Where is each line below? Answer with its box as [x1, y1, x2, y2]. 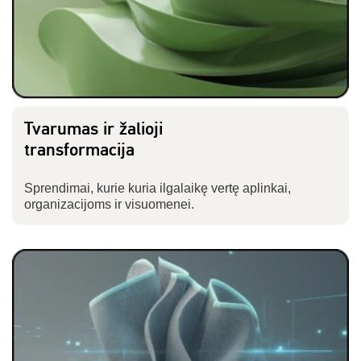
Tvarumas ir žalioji [24, 118, 163, 141]
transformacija [24, 139, 135, 162]
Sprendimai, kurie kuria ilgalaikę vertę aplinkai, [24, 181, 291, 196]
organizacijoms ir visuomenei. [24, 197, 194, 212]
